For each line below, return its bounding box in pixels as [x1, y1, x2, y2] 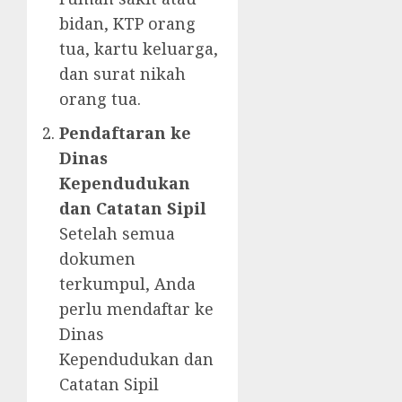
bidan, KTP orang [59, 13, 196, 35]
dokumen [59, 248, 135, 270]
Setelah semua [59, 223, 175, 245]
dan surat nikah [59, 63, 186, 85]
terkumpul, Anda [59, 273, 196, 295]
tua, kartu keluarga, [59, 38, 218, 60]
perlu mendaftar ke [59, 298, 214, 320]
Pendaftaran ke [59, 122, 191, 144]
